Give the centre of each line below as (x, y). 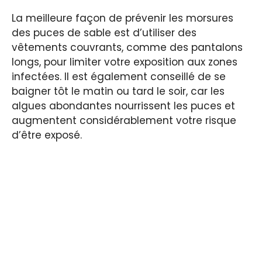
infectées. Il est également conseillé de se (119, 76)
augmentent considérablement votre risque (124, 120)
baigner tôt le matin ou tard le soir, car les (118, 91)
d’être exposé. (47, 135)
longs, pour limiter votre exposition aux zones (125, 62)
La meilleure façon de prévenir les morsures (123, 18)
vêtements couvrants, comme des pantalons (127, 47)
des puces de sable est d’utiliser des (104, 32)
